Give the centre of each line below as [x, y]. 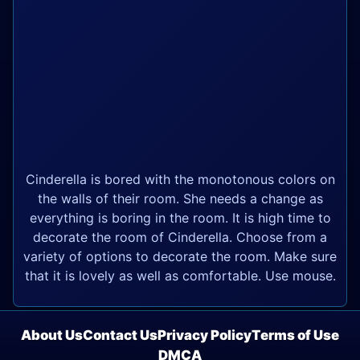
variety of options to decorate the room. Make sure [180, 256]
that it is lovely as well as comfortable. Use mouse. [180, 275]
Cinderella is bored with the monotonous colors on [180, 179]
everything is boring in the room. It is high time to [180, 217]
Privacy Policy [205, 335]
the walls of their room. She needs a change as [180, 198]
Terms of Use [295, 335]
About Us [52, 335]
